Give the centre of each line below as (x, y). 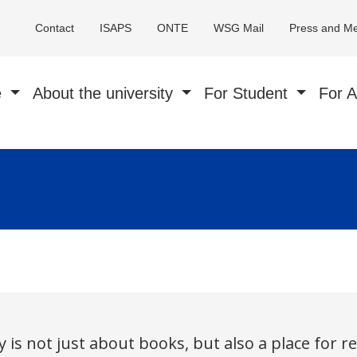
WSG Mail (238, 28)
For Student (249, 93)
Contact (54, 28)
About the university (106, 93)
